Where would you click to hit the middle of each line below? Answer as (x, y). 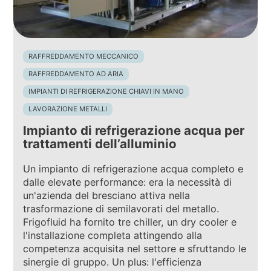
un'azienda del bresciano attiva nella (107, 196)
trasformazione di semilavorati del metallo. (121, 209)
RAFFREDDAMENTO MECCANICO (84, 56)
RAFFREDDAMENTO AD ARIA (76, 73)
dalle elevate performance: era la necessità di (128, 182)
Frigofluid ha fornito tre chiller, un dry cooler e (130, 222)
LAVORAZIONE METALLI (68, 109)
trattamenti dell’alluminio (100, 144)
